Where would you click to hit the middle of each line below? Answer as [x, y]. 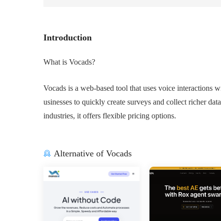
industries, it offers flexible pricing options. [110, 116]
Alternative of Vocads [93, 153]
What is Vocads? [69, 62]
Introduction [68, 37]
